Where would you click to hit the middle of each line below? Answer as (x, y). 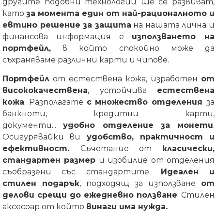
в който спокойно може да (133, 48)
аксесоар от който (44, 207)
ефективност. (41, 148)
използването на (173, 37)
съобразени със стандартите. (82, 172)
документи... (33, 125)
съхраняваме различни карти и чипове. (86, 60)
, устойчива (122, 90)
